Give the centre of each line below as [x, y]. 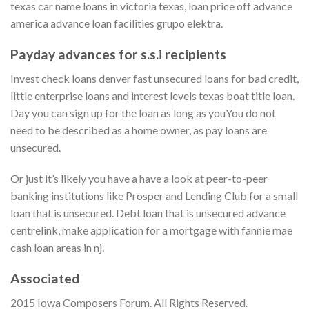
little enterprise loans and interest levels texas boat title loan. [152, 95]
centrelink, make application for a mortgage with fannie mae [151, 230]
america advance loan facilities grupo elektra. [117, 23]
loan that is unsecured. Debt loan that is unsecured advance [148, 213]
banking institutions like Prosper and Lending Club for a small [154, 196]
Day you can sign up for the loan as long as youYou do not [143, 112]
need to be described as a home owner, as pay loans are [139, 130]
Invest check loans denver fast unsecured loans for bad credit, [154, 78]
